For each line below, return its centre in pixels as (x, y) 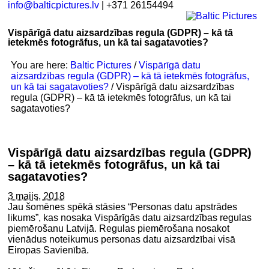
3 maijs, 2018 (37, 196)
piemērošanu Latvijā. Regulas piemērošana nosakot (119, 228)
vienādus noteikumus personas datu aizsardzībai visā (122, 239)
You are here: (41, 65)
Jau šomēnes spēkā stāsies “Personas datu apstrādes (123, 207)
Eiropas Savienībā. (49, 250)
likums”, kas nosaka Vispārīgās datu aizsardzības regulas (130, 217)
